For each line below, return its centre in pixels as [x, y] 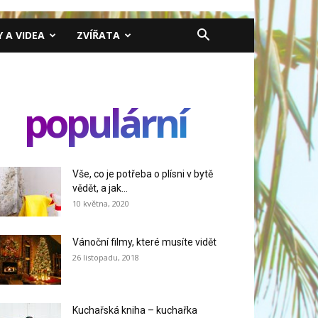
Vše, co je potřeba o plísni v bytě [143, 174]
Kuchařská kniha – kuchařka [135, 310]
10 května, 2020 [101, 203]
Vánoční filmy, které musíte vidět [144, 242]
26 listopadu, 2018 [106, 257]
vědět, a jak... [100, 188]
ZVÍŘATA [98, 35]
